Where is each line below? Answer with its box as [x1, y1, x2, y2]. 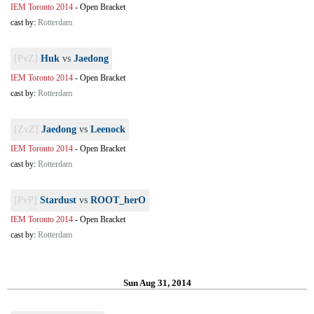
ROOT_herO [90, 195, 146, 205]
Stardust [40, 195, 76, 205]
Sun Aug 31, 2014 [123, 278, 191, 288]
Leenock [90, 124, 125, 135]
